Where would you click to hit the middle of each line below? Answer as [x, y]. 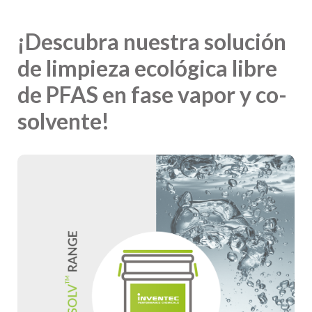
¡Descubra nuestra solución [152, 41]
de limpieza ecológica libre [147, 68]
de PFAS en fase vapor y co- [152, 94]
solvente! [63, 120]
